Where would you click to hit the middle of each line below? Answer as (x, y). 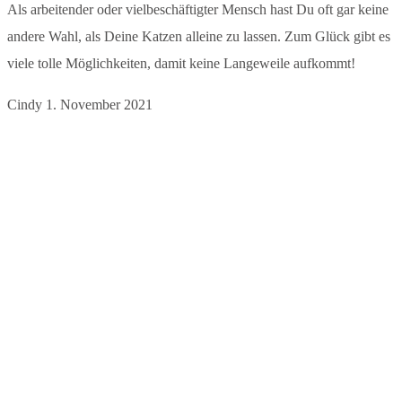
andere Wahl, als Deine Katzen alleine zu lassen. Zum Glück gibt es (199, 36)
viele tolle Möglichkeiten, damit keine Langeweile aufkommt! (181, 63)
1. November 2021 (99, 104)
